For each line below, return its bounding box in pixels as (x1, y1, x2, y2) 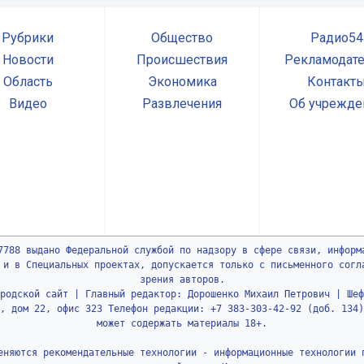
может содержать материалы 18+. (97, 318, 267, 330)
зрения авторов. (139, 274, 225, 286)
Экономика (147, 74, 217, 90)
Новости (2, 52, 54, 68)
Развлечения (142, 96, 222, 112)
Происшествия (136, 52, 227, 68)
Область (2, 74, 53, 90)
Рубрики (2, 30, 54, 46)
